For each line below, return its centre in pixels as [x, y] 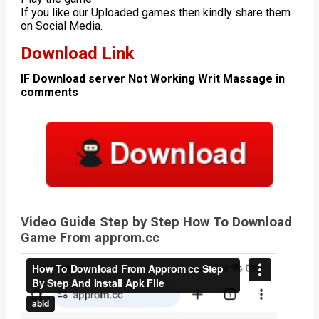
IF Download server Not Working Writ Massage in [152, 79]
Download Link [77, 54]
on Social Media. [61, 26]
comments [49, 93]
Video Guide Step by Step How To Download [156, 222]
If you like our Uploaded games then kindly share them [155, 13]
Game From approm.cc [90, 237]
